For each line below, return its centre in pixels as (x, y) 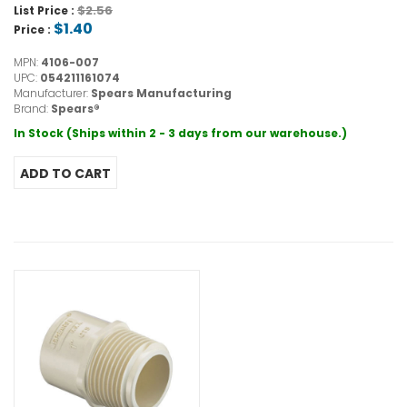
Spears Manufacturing (161, 94)
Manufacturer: (52, 94)
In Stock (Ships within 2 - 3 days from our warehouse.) (180, 134)
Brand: (32, 109)
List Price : (45, 11)
